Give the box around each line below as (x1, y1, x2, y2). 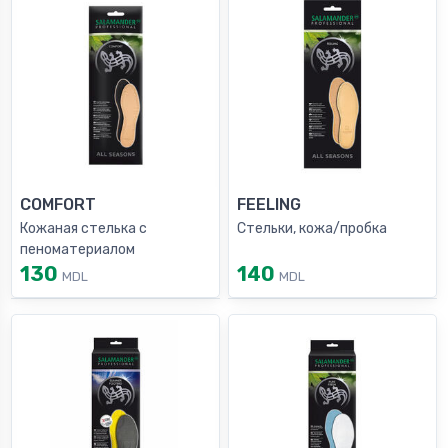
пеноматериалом (20, 241, 135, 259)
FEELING (237, 195, 301, 215)
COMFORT (20, 195, 96, 215)
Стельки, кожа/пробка (237, 220, 387, 238)
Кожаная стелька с (20, 220, 147, 238)
